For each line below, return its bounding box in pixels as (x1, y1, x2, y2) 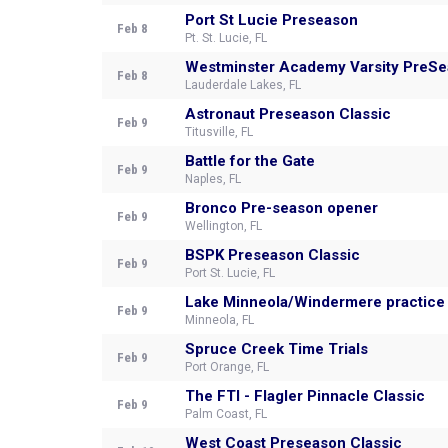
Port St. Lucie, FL (185, 266, 275, 280)
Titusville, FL (185, 125, 253, 139)
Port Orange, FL (185, 360, 269, 374)
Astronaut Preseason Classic (185, 105, 391, 123)
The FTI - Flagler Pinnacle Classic (373, 387, 425, 405)
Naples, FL (185, 172, 241, 186)
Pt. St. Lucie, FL (185, 31, 267, 45)
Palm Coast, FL (185, 407, 267, 421)
